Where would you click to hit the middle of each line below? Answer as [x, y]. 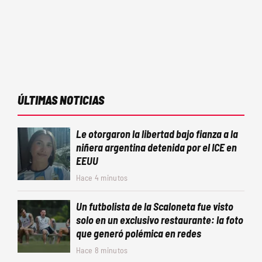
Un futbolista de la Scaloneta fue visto [155, 206]
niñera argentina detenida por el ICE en [156, 147]
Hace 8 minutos [102, 250]
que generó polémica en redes [139, 233]
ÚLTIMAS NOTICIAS [61, 100]
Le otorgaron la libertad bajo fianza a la [157, 134]
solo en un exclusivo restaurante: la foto [160, 220]
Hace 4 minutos [102, 177]
